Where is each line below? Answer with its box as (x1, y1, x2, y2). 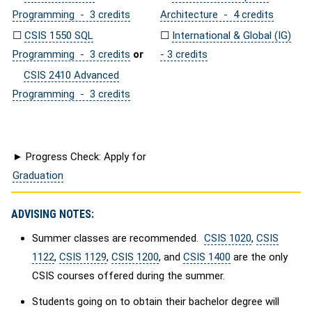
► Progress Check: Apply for (13, 150, 146, 163)
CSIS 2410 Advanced (24, 68, 119, 81)
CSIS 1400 (183, 251, 231, 263)
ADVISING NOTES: (11, 208, 94, 221)
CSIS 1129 (59, 251, 107, 263)
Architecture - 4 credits (160, 8, 274, 21)
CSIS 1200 (111, 251, 159, 263)
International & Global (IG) (172, 29, 291, 42)
